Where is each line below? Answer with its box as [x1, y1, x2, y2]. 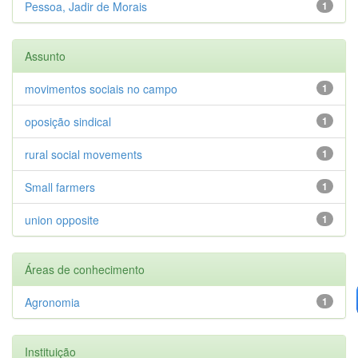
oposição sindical [25, 113, 111, 129]
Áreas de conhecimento [25, 261, 145, 277]
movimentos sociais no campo [25, 80, 177, 97]
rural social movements [25, 145, 142, 162]
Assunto [25, 47, 66, 64]
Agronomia [25, 293, 80, 310]
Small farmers [25, 178, 95, 195]
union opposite [25, 211, 99, 228]
